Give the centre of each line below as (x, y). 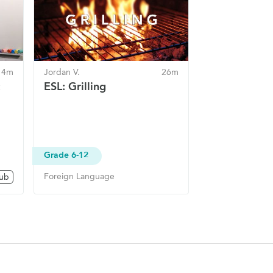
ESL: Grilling (75, 87)
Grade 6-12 (66, 155)
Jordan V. (62, 73)
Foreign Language (79, 176)
